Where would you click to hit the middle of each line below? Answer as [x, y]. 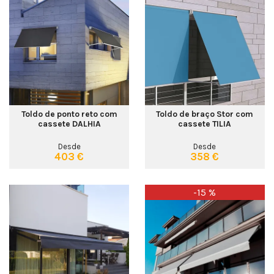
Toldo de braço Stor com [205, 113]
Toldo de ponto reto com [69, 113]
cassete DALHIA [69, 123]
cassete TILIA [205, 123]
